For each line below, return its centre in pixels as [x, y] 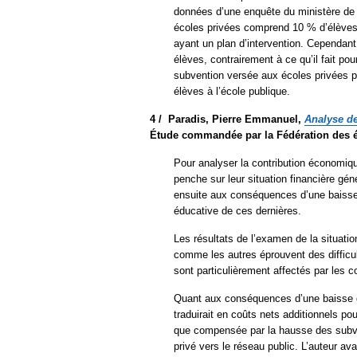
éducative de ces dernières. [237, 210]
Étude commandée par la [212, 135]
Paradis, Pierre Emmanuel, [236, 119]
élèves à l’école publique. [232, 91]
